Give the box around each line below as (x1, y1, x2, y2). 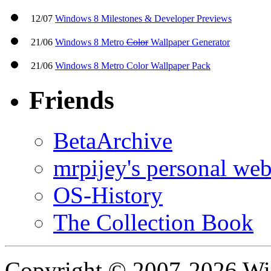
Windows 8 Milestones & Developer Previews (55, 13, 232, 24)
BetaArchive (53, 127, 172, 154)
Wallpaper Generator (148, 37, 230, 48)
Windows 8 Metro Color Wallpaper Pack (55, 60, 211, 71)
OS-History (53, 181, 163, 208)
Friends (29, 85, 114, 114)
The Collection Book (53, 209, 253, 235)
